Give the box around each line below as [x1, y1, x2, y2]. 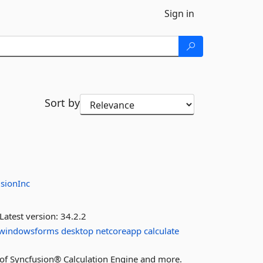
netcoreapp [96, 225, 142, 237]
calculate [144, 225, 180, 237]
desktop [61, 225, 94, 237]
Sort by [44, 96, 80, 110]
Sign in [164, 7, 194, 20]
